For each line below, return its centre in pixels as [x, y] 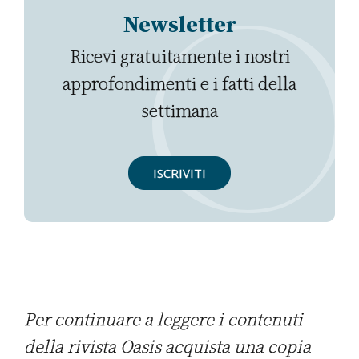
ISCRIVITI [179, 173]
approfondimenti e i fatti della [179, 84]
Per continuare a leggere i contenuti [163, 319]
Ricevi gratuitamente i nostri [179, 56]
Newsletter [179, 24]
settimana [179, 111]
